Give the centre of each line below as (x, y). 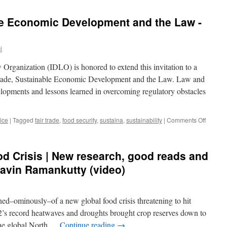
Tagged (23, 120)
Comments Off (186, 120)
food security (80, 120)
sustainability (144, 120)
